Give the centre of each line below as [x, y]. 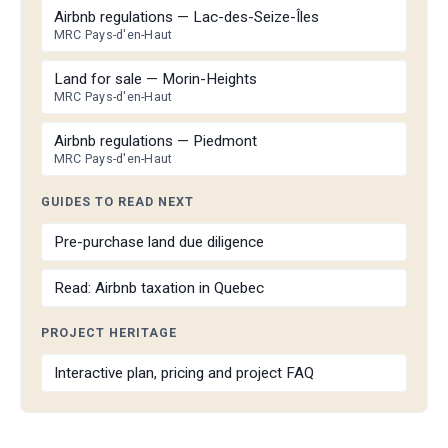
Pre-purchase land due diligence [159, 241]
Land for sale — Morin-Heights [155, 78]
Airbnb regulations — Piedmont [155, 140]
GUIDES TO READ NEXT [117, 201]
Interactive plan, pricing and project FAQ [184, 372]
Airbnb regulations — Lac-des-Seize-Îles [186, 16]
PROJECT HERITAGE [109, 332]
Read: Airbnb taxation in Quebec [159, 287]
